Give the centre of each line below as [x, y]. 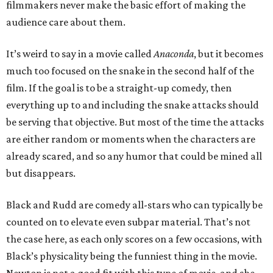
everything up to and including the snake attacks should [133, 105]
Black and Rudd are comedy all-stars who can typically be [134, 205]
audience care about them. [66, 22]
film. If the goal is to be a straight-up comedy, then [119, 88]
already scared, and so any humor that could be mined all [134, 156]
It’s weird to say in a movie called [80, 54]
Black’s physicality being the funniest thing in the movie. [132, 256]
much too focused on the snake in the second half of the [130, 71]
